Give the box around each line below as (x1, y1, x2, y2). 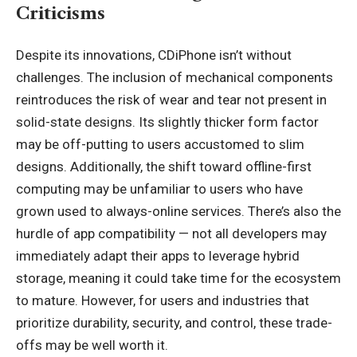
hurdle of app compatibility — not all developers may (16, 226, 327, 241)
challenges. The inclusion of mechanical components (16, 69, 333, 85)
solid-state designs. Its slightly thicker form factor (16, 114, 319, 130)
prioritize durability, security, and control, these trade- (16, 315, 332, 331)
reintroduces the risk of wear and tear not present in (16, 92, 327, 108)
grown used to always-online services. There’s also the (16, 203, 341, 219)
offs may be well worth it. (16, 337, 168, 353)
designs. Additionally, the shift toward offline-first (16, 159, 312, 175)
